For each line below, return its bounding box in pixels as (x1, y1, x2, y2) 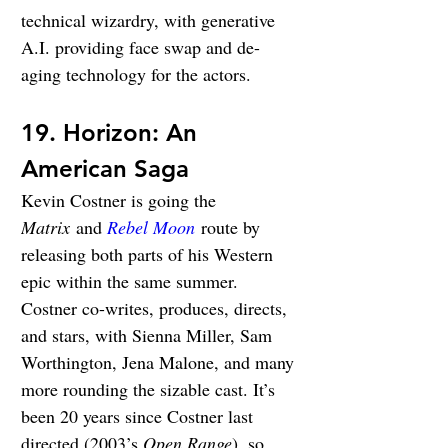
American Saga (21, 154, 189, 184)
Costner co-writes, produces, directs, (21, 296, 292, 321)
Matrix (21, 215, 70, 240)
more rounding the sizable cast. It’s (21, 377, 280, 402)
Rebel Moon (107, 215, 195, 240)
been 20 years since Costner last (21, 404, 258, 429)
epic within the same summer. (21, 269, 243, 294)
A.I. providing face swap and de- (21, 35, 260, 60)
